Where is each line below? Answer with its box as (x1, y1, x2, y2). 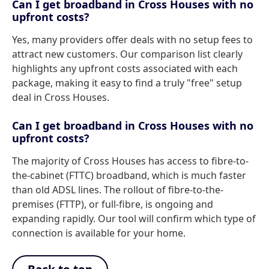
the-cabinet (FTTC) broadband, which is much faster (12, 169, 246, 182)
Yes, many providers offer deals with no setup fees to (12, 33, 253, 46)
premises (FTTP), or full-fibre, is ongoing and (12, 198, 213, 211)
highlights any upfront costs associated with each (12, 62, 238, 75)
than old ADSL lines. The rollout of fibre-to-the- (12, 183, 223, 196)
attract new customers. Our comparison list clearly (12, 47, 243, 61)
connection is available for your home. (12, 226, 186, 240)
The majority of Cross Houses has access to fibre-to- (12, 154, 249, 168)
